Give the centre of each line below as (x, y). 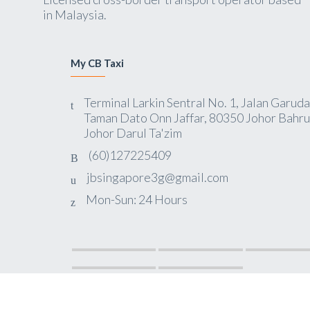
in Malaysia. (75, 15)
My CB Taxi (97, 63)
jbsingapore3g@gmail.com (157, 177)
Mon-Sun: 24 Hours (136, 199)
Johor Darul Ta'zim (133, 133)
